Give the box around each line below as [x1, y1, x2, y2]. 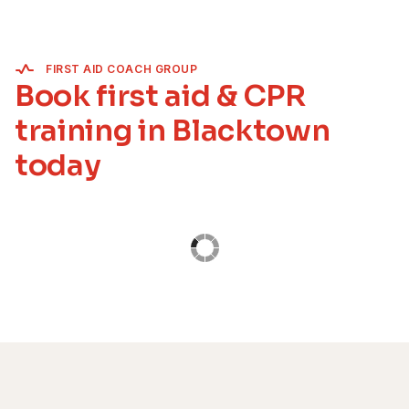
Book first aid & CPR [15, 78, 306, 114]
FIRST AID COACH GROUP [46, 62, 198, 76]
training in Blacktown [15, 112, 330, 149]
